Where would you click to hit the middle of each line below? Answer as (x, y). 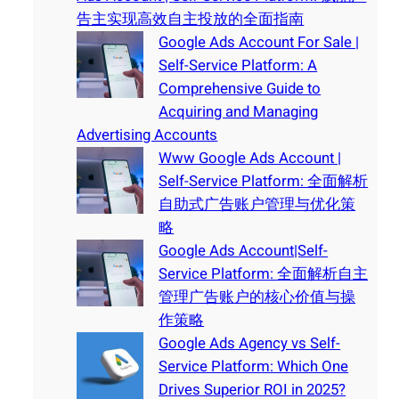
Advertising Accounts (147, 134)
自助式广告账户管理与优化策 (257, 204)
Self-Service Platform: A (238, 65)
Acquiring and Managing (239, 111)
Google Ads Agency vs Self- (250, 343)
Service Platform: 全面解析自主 (264, 273)
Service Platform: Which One (254, 366)
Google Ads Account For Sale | (259, 42)
